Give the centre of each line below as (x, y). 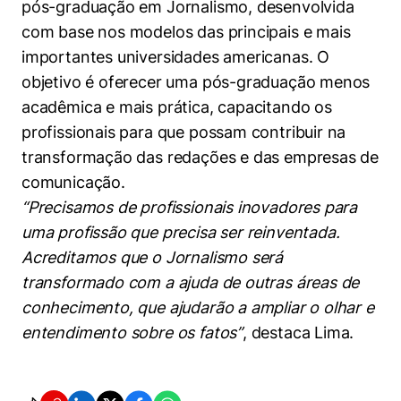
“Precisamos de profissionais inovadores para (190, 207)
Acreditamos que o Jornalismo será (153, 257)
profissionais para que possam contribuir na (184, 132)
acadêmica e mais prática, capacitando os (177, 107)
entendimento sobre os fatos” (132, 333)
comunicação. (73, 182)
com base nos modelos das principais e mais (186, 32)
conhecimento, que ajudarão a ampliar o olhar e (198, 307)
